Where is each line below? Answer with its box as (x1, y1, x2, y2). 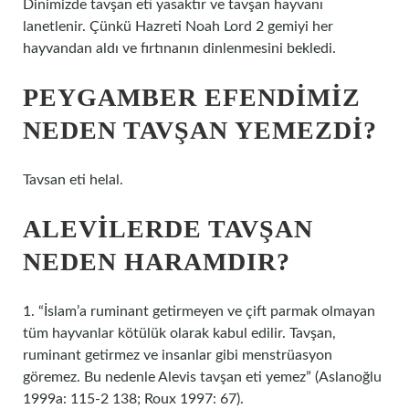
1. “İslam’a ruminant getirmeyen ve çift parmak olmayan (23, 304, 375, 319)
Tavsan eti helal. (23, 173, 123, 187)
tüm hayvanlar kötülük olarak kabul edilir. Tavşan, (23, 326, 336, 341)
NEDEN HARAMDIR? (23, 247, 290, 276)
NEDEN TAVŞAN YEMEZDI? (23, 116, 377, 144)
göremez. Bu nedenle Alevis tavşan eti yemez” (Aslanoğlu (23, 370, 382, 384)
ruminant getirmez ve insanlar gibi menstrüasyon (23, 348, 332, 362)
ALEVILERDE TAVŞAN (23, 215, 313, 243)
